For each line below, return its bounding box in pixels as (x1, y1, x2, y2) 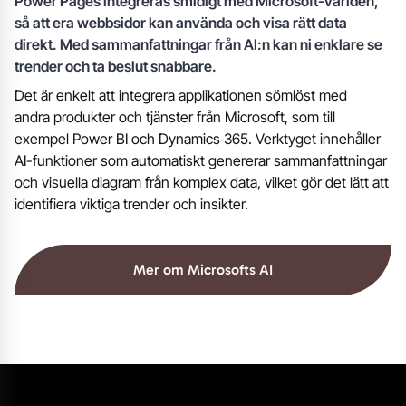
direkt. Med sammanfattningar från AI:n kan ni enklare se (14, 34, 382, 53)
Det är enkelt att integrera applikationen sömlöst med (14, 85, 347, 104)
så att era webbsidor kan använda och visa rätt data (14, 13, 347, 32)
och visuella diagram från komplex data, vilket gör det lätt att (14, 172, 389, 191)
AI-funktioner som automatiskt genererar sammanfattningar (14, 150, 387, 169)
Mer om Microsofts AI (133, 260, 273, 278)
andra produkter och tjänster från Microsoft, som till (14, 107, 335, 126)
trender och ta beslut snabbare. (14, 56, 217, 75)
